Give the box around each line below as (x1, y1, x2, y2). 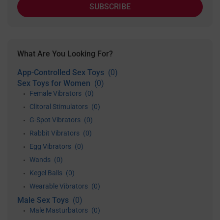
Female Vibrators (29, 89, 83, 97)
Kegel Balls (29, 169, 64, 177)
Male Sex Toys (17, 195, 71, 205)
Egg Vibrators (29, 142, 73, 150)
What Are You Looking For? (17, 49, 113, 58)
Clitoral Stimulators (29, 103, 89, 110)
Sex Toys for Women (17, 79, 92, 88)
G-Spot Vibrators (29, 116, 82, 124)
